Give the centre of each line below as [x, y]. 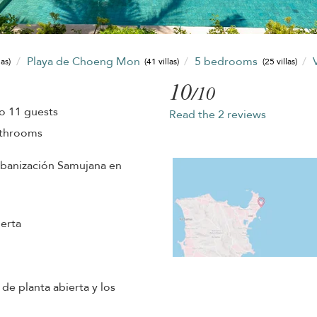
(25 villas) [279, 62]
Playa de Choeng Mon [85, 61]
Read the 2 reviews [217, 114]
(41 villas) [161, 62]
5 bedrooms [228, 61]
